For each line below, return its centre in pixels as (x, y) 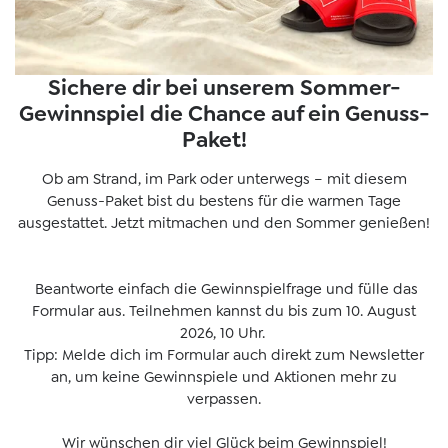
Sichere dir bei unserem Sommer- (224, 88)
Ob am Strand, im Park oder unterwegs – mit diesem (224, 179)
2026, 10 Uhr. (224, 333)
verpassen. (224, 399)
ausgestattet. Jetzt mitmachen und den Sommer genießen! (224, 223)
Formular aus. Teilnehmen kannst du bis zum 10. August (224, 311)
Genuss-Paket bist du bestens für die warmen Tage (224, 201)
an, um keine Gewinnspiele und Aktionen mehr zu (224, 377)
